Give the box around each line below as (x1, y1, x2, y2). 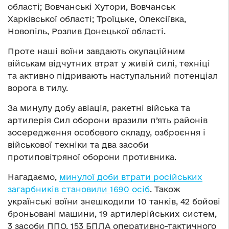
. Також (150, 185, 180, 194)
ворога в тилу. (8, 83, 68, 93)
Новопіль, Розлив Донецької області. (8, 27, 166, 36)
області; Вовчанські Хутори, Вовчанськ (8, 2, 175, 12)
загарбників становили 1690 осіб (8, 185, 150, 194)
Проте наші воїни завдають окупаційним (8, 47, 185, 56)
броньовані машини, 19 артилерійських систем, (8, 209, 217, 219)
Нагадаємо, (8, 172, 59, 182)
